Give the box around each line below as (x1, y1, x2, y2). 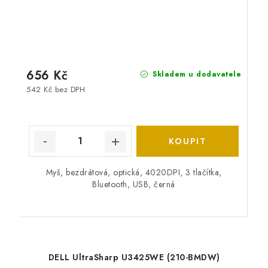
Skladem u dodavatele (150, 68, 241, 80)
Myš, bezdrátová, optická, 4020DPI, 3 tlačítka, (45, 166, 222, 178)
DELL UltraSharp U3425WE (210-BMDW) (48, 251, 220, 263)
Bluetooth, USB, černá (92, 178, 175, 190)
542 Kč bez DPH (26, 83, 85, 95)
